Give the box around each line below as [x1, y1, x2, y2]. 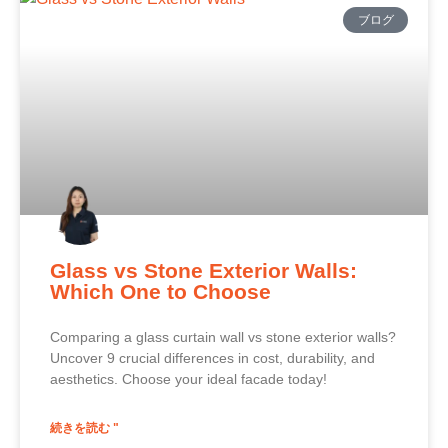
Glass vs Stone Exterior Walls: [50, 258, 357, 282]
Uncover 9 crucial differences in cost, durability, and [50, 349, 375, 366]
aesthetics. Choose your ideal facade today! [50, 370, 327, 387]
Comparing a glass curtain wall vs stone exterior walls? [50, 328, 396, 345]
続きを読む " [50, 420, 119, 435]
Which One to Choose [50, 279, 271, 303]
